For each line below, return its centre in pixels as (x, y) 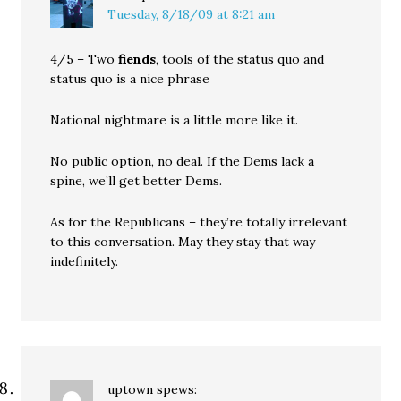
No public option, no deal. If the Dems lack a (183, 161)
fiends (137, 59)
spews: (177, 389)
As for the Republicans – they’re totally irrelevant (199, 222)
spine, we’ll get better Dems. (137, 181)
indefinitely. (85, 261)
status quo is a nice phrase (130, 79)
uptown (131, 389)
